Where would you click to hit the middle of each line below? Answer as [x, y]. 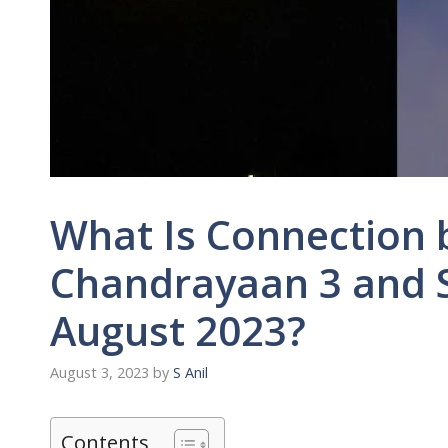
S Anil [190, 373]
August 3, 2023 [99, 373]
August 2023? [178, 330]
